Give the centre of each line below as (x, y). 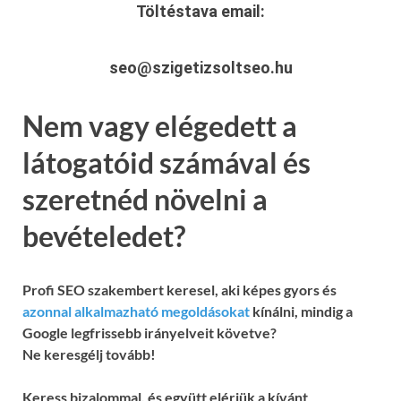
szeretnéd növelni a (145, 199)
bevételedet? (104, 235)
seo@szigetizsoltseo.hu (200, 67)
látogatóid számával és (166, 162)
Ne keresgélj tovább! (89, 354)
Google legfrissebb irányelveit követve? (149, 333)
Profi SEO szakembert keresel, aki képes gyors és (179, 290)
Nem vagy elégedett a (160, 125)
